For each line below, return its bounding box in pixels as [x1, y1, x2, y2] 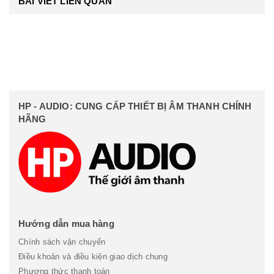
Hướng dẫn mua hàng [18, 218, 114, 229]
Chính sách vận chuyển [18, 237, 106, 246]
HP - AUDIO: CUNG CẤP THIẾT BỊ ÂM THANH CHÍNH [18, 100, 252, 111]
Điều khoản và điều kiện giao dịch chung [18, 251, 168, 261]
